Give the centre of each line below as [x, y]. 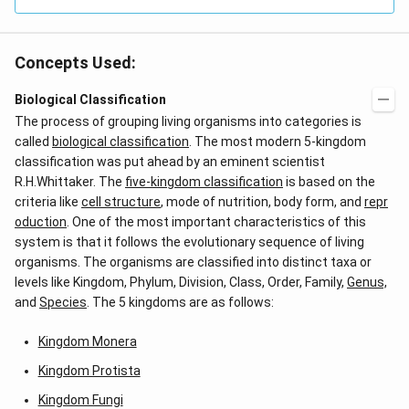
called [33, 142]
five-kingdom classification [204, 182]
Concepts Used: [75, 63]
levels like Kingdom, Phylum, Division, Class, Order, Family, [181, 282]
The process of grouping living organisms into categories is [188, 121]
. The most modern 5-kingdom [278, 142]
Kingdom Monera [87, 341]
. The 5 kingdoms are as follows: [180, 302]
